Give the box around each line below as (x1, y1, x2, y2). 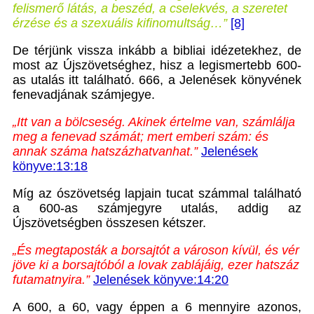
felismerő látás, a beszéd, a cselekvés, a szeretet (13, 1, 287, 16)
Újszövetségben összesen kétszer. (13, 216, 206, 231)
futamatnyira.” (13, 273, 90, 287)
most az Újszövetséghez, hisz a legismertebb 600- (13, 58, 301, 73)
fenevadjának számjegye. (13, 88, 155, 102)
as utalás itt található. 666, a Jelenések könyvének (13, 73, 301, 88)
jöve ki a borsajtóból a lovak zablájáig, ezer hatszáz (13, 258, 299, 273)
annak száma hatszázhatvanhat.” (13, 144, 198, 159)
